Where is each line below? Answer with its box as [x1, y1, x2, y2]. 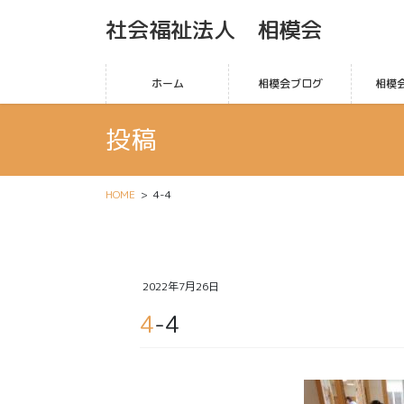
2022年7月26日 [142, 279, 220, 295]
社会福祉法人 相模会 [106, 14, 322, 45]
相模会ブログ [257, 76, 323, 91]
